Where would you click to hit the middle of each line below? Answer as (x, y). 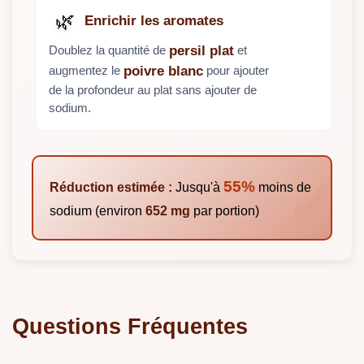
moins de (283, 187)
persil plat (201, 51)
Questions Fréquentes (130, 326)
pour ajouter (236, 70)
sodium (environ (97, 210)
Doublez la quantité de (109, 50)
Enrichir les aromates (154, 21)
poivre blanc (163, 71)
